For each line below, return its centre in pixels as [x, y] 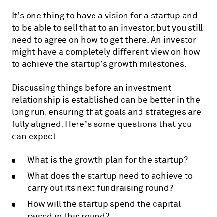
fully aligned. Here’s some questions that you [102, 124]
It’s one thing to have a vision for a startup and [105, 15]
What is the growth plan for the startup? [108, 160]
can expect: [35, 136]
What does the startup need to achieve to [110, 176]
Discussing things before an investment [92, 88]
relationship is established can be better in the [106, 100]
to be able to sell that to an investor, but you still [107, 28]
